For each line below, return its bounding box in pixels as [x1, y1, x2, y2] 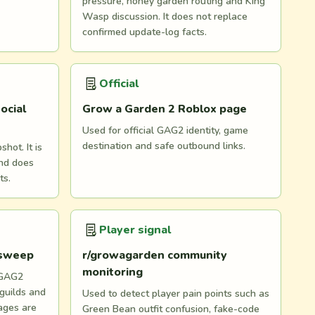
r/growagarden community [82, 247, 227, 263]
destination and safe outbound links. [82, 139, 245, 153]
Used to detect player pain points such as [82, 287, 269, 300]
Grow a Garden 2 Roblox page [82, 101, 247, 117]
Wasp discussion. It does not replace [82, 10, 247, 23]
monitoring [82, 264, 143, 280]
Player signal [99, 222, 171, 238]
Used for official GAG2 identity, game [82, 124, 248, 137]
